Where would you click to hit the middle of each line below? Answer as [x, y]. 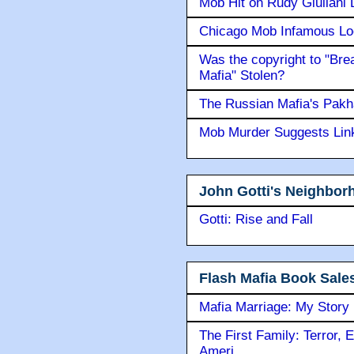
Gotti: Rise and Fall [256, 220]
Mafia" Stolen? [242, 75]
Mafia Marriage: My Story [274, 307]
